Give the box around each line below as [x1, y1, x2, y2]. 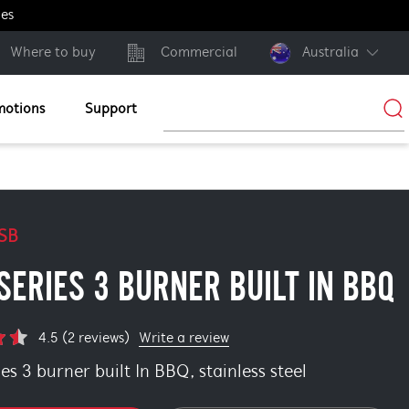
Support [84, 101, 137, 117]
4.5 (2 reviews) [37, 331, 130, 346]
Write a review [138, 330, 229, 346]
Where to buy [10, 46, 96, 60]
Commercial [161, 46, 237, 60]
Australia [302, 46, 359, 60]
